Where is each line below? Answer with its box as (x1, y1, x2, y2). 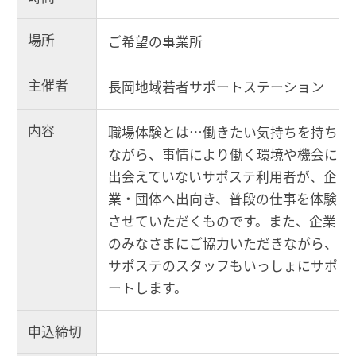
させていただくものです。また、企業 (108, 211, 336, 231)
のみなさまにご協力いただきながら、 (108, 234, 338, 253)
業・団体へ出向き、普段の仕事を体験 (108, 189, 337, 209)
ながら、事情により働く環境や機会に (108, 145, 338, 164)
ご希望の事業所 (108, 32, 203, 52)
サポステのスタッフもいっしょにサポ (108, 256, 338, 276)
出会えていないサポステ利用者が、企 (108, 167, 337, 187)
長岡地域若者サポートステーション (108, 77, 324, 97)
